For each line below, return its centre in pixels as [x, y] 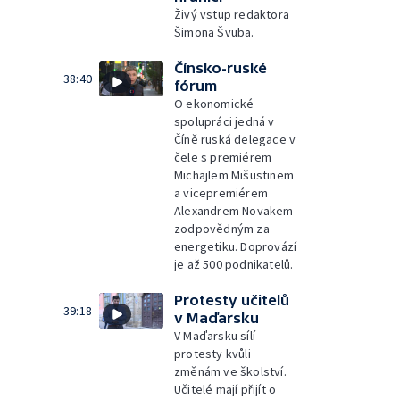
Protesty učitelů [232, 300]
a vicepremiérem [221, 192]
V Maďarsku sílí [215, 335]
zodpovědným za [222, 228]
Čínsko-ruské [221, 67]
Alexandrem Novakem [234, 210]
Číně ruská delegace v [235, 139]
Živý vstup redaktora [232, 14]
